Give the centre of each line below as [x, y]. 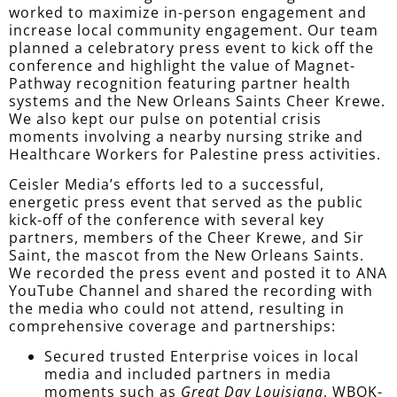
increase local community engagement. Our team [194, 30]
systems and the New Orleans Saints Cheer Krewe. [197, 101]
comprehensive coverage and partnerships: [172, 327]
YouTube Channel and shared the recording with [191, 291]
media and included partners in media [188, 374]
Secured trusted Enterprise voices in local [202, 357]
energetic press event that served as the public [186, 202]
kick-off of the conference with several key [167, 220]
